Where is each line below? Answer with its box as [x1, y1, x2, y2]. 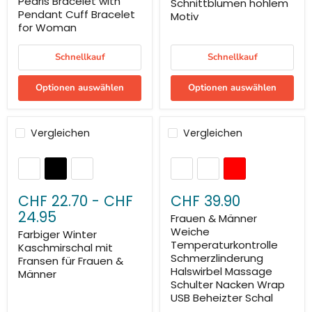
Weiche [171, 224, 210, 240]
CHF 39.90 [171, 191, 240, 212]
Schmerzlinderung [171, 251, 263, 266]
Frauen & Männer [171, 211, 257, 226]
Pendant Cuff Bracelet [18, 6, 135, 22]
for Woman [18, 19, 77, 35]
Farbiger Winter [18, 227, 97, 242]
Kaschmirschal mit [18, 240, 113, 256]
